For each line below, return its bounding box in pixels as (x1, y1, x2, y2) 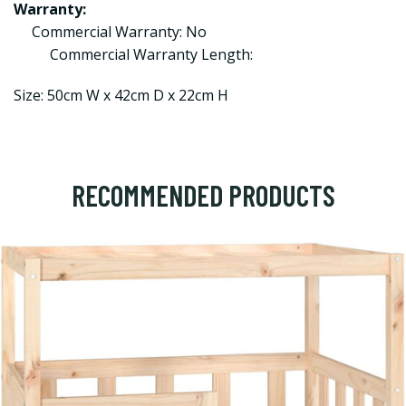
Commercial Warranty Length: (50, 44, 253, 64)
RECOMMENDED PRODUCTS (71, 178, 335, 212)
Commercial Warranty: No (32, 22, 207, 42)
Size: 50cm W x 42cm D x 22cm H (14, 85, 228, 105)
